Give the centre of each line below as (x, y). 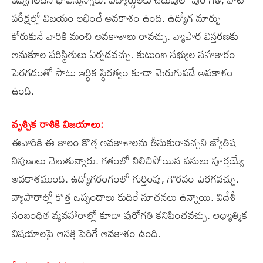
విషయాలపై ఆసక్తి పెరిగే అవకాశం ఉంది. (86, 233)
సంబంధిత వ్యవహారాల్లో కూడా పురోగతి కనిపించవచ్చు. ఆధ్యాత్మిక (130, 215)
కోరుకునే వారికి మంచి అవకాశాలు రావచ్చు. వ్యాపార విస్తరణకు (125, 36)
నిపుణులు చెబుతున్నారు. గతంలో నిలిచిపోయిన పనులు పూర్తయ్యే (128, 160)
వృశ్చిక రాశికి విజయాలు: (58, 124)
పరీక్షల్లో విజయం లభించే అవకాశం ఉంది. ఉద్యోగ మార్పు (116, 17)
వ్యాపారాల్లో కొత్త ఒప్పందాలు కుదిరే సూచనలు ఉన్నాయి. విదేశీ (124, 196)
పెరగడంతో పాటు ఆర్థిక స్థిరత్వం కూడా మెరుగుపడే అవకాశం (122, 72)
